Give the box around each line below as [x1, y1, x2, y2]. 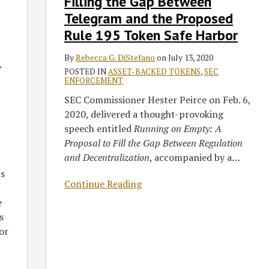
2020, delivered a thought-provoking [64, 107, 224, 121]
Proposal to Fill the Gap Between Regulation [64, 136, 243, 150]
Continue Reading [64, 177, 142, 191]
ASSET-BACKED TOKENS [108, 66, 201, 77]
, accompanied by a [150, 151, 232, 165]
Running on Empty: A [134, 122, 222, 136]
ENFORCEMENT [64, 75, 124, 86]
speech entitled [64, 122, 134, 136]
